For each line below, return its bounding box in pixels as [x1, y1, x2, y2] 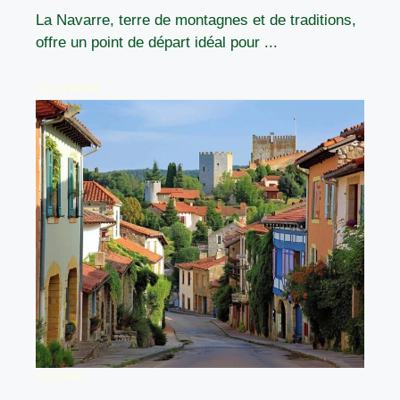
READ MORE [36, 82, 102, 96]
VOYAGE [36, 369, 85, 383]
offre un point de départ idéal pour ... [36, 34, 278, 52]
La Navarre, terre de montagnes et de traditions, [36, 12, 356, 29]
